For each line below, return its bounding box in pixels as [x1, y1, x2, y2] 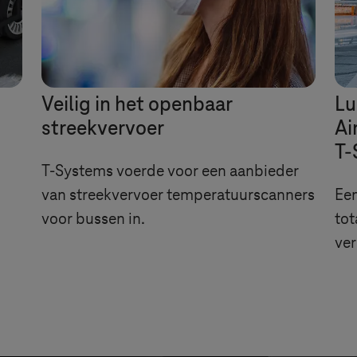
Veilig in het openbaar [41, 93, 232, 116]
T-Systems [41, 162, 113, 180]
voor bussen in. [41, 210, 145, 228]
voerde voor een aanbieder [113, 162, 299, 180]
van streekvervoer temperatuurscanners [41, 186, 315, 204]
